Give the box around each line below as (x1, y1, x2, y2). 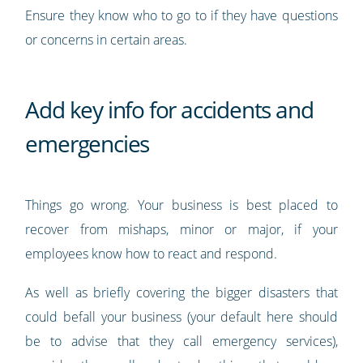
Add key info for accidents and (25, 93, 314, 125)
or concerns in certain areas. (25, 30, 188, 49)
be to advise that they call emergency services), (25, 331, 338, 350)
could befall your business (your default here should (25, 307, 338, 326)
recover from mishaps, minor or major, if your (25, 220, 338, 238)
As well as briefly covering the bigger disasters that (25, 283, 338, 301)
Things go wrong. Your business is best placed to (25, 195, 338, 214)
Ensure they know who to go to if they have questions (25, 6, 338, 24)
